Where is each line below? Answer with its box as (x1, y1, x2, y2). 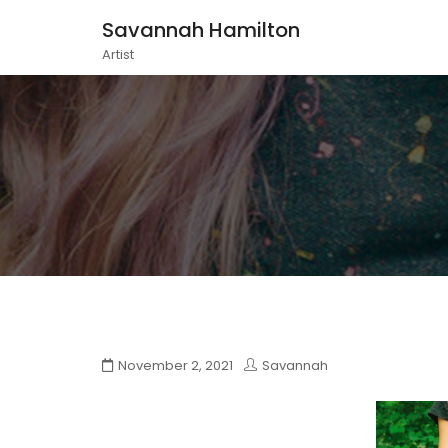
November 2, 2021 (118, 356, 233, 375)
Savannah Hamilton (102, 16, 300, 44)
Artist (102, 45, 134, 64)
